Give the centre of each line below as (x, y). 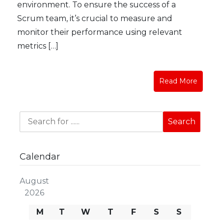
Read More (178, 81)
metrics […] (38, 46)
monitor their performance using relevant (100, 32)
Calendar (40, 157)
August (35, 181)
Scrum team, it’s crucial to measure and (95, 18)
